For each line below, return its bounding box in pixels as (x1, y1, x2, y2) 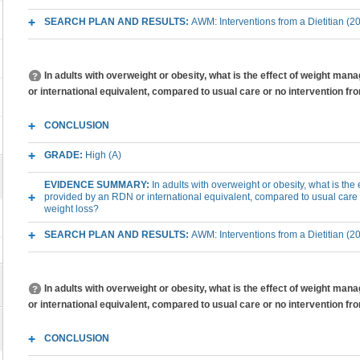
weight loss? (44, 203, 99, 215)
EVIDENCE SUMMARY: (44, 179, 152, 190)
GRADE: (44, 149, 85, 161)
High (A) (85, 149, 121, 161)
